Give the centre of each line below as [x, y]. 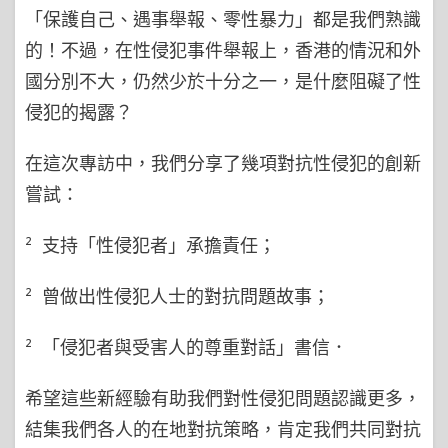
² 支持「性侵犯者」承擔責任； [150, 245]
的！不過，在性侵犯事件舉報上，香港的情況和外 [223, 50]
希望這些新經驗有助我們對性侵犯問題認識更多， [223, 398]
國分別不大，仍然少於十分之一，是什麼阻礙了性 [223, 81]
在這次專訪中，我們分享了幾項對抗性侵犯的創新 [223, 163]
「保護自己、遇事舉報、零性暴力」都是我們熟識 [223, 19]
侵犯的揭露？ [79, 112]
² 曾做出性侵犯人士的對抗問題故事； [177, 296]
